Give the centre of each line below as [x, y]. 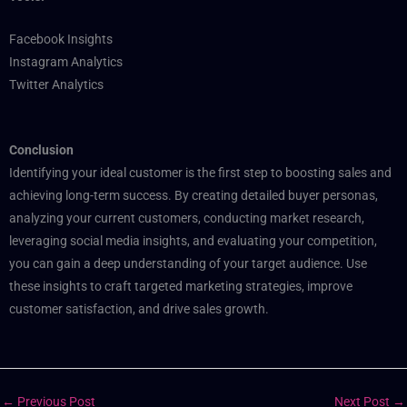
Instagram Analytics [66, 61]
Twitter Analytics [56, 84]
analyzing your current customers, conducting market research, [187, 218]
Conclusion [41, 149]
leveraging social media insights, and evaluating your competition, [193, 240]
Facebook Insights [61, 39]
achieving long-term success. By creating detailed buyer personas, [194, 195]
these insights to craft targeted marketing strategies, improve [181, 286]
